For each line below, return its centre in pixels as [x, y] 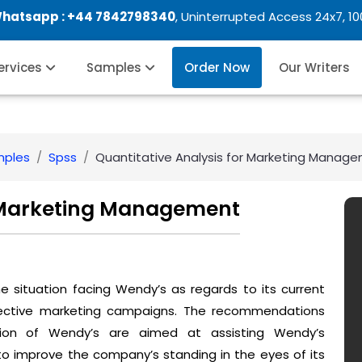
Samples [116, 67]
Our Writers [314, 67]
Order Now [217, 67]
